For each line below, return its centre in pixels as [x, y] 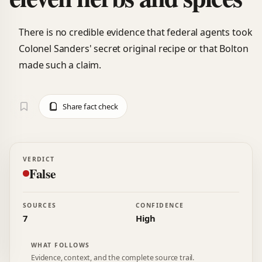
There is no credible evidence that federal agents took [136, 32]
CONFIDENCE [160, 206]
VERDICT [39, 159]
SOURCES [39, 206]
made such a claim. [60, 65]
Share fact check [90, 106]
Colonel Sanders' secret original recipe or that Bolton [134, 48]
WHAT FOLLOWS [60, 245]
